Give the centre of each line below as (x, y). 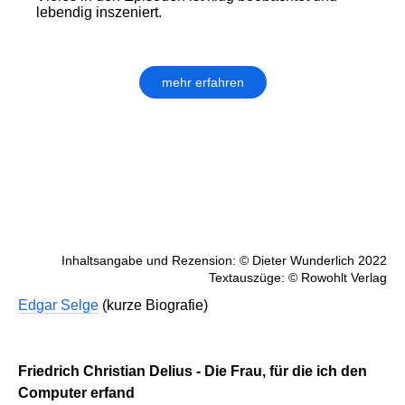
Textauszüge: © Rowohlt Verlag (298, 278)
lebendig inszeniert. (99, 13)
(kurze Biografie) (153, 306)
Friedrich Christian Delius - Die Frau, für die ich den (193, 372)
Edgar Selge (58, 306)
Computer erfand (76, 393)
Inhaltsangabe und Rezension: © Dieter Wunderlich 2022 (224, 261)
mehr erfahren (202, 83)
